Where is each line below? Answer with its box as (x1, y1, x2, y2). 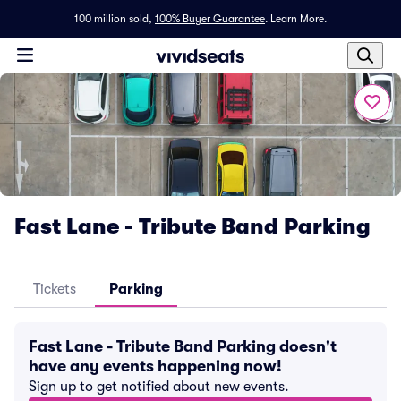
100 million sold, (74, 13, 152, 25)
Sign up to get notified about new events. (29, 379, 289, 395)
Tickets (33, 281, 76, 297)
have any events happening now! (29, 357, 282, 375)
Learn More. (270, 13, 327, 25)
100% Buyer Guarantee (155, 13, 265, 25)
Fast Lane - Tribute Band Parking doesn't (29, 337, 337, 355)
